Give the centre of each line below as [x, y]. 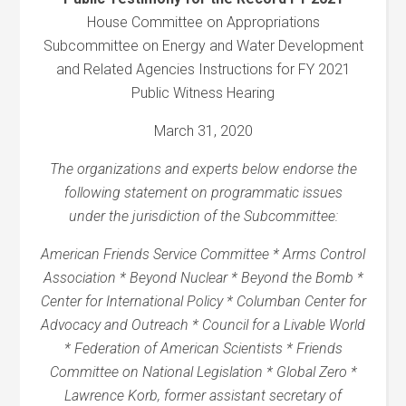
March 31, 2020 [203, 131]
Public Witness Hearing [203, 93]
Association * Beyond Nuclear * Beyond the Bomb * [203, 278]
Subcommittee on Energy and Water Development [203, 46]
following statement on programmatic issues [203, 193]
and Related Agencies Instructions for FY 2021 [203, 69]
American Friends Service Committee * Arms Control [203, 254]
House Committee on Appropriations [203, 22]
